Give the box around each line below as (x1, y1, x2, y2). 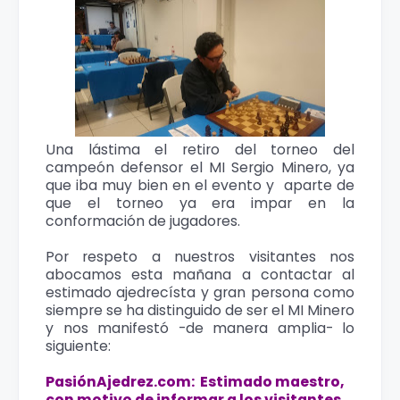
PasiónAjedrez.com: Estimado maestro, (46, 371, 345, 392)
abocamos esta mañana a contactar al (46, 264, 354, 285)
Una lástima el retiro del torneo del (46, 139, 354, 160)
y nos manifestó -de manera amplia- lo (46, 318, 354, 338)
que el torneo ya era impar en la (46, 193, 354, 213)
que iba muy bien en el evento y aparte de (46, 175, 354, 196)
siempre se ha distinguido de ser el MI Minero (46, 300, 354, 321)
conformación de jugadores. (46, 211, 240, 231)
